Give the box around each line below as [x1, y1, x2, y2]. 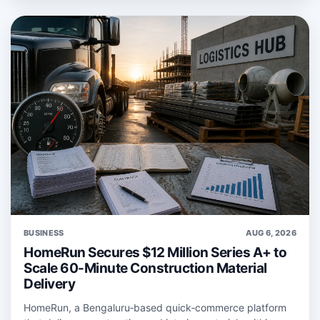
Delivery [24, 275, 75, 292]
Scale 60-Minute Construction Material [24, 259, 267, 276]
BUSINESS [24, 227, 64, 238]
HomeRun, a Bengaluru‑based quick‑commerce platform [24, 301, 286, 314]
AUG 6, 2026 [246, 227, 296, 238]
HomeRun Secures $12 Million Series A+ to [24, 244, 286, 261]
